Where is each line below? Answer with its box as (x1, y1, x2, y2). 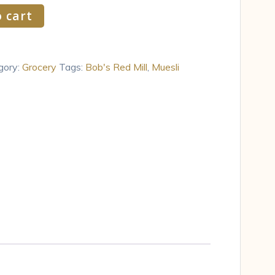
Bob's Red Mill (85, 60, 147, 73)
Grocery (21, 60, 56, 73)
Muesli (151, 60, 179, 73)
